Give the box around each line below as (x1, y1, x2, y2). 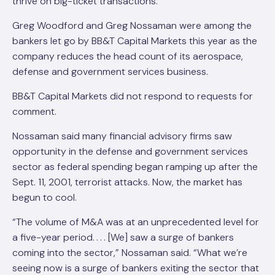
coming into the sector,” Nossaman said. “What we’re (12, 246, 247, 259)
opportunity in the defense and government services (12, 145, 248, 158)
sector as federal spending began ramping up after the (12, 160, 258, 173)
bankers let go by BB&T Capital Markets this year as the (12, 34, 257, 47)
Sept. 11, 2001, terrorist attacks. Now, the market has (12, 176, 242, 188)
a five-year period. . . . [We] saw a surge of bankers (12, 231, 234, 244)
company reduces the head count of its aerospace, (12, 50, 243, 63)
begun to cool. (12, 191, 77, 204)
